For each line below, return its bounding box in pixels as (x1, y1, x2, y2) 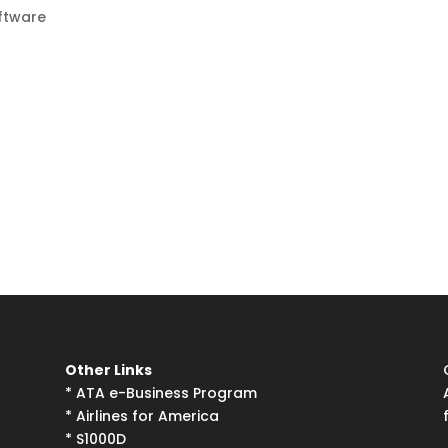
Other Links (64, 360, 152, 381)
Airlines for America (75, 406, 219, 427)
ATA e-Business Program (75, 383, 257, 404)
